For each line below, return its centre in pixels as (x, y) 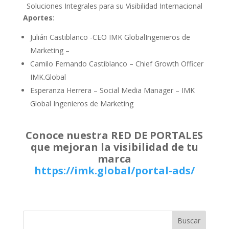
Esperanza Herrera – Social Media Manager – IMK (112, 90)
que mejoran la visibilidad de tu (114, 147)
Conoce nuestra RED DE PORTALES (114, 135)
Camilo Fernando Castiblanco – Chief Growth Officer (117, 63)
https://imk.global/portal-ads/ (114, 170)
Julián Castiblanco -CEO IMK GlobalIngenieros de (110, 37)
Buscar (189, 221)
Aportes (38, 17)
